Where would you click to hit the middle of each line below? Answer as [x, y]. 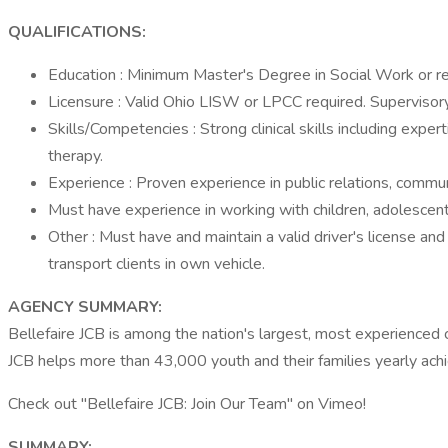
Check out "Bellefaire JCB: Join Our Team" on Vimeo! [187, 404]
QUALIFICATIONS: [77, 32]
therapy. [75, 156]
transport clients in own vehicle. [156, 264]
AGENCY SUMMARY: [85, 307]
